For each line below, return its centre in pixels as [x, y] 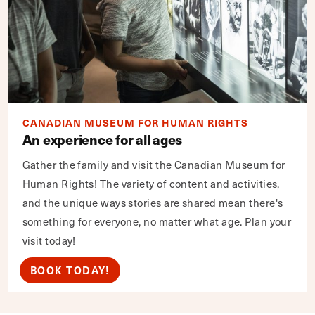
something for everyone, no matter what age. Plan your [157, 221]
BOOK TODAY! [70, 270]
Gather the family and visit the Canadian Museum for [154, 164]
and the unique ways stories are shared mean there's [153, 202]
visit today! [49, 240]
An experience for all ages [102, 139]
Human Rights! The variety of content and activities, [151, 183]
